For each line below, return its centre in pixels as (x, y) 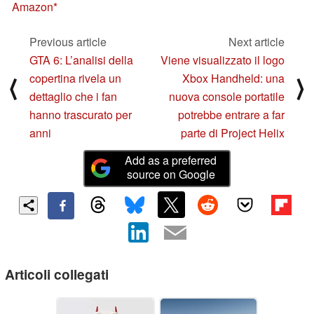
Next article (257, 41)
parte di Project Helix (233, 132)
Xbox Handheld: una (233, 78)
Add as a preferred (171, 160)
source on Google (171, 174)
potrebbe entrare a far (231, 114)
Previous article (68, 41)
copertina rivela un (75, 78)
